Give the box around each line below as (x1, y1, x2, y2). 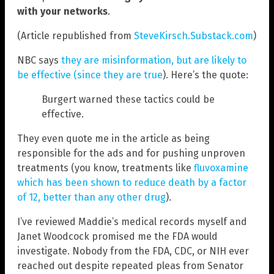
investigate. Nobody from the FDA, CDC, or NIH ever (17, 245, 249, 257)
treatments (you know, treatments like (17, 162, 194, 174)
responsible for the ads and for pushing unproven (17, 147, 245, 160)
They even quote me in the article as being (17, 133, 210, 145)
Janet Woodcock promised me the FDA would (17, 231, 218, 243)
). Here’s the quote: (163, 69, 248, 81)
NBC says (17, 54, 61, 67)
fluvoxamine (194, 162, 248, 174)
